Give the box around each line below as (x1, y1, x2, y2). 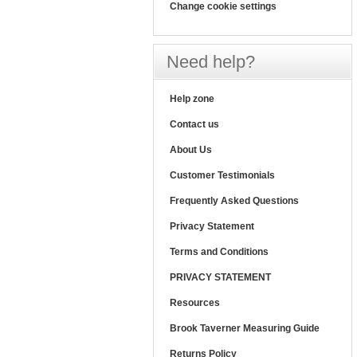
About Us (170, 144, 212, 155)
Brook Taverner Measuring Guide (170, 323, 320, 334)
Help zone (170, 93, 214, 104)
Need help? (167, 52, 255, 72)
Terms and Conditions (170, 246, 269, 257)
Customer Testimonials (170, 170, 275, 181)
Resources (170, 297, 220, 308)
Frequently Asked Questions (170, 195, 299, 206)
